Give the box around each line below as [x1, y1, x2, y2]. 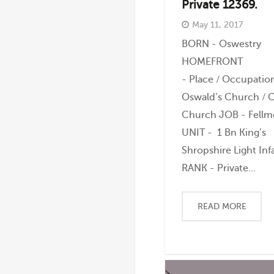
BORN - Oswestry [182, 37, 262, 50]
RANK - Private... [182, 161, 256, 174]
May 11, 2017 [192, 19, 243, 31]
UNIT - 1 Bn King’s [182, 126, 267, 138]
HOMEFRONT [182, 55, 243, 67]
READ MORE [197, 201, 246, 212]
